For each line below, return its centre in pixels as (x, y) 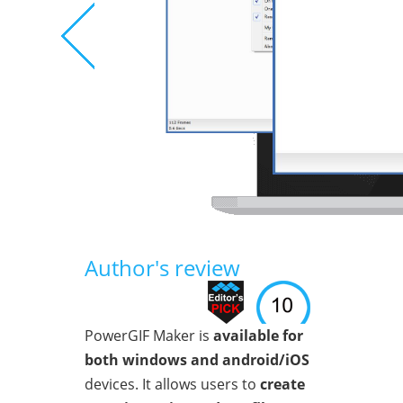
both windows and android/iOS (197, 359)
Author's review (162, 267)
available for (258, 335)
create (282, 384)
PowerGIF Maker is (149, 335)
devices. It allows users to (172, 384)
